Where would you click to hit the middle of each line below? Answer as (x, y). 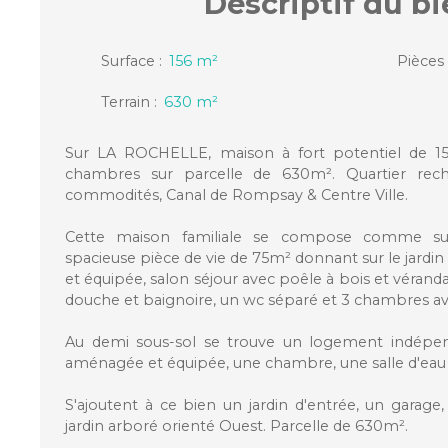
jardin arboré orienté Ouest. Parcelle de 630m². (236, 425)
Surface (128, 60)
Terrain (125, 101)
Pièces (420, 60)
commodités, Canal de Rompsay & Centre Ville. (236, 194)
